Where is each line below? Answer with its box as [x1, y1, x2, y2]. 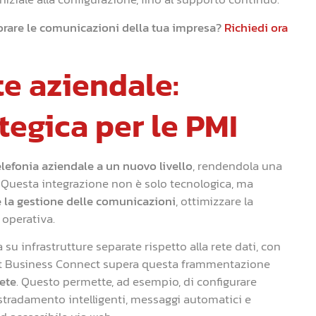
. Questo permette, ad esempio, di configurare [16, 272, 257, 291]
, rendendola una [193, 156, 282, 175]
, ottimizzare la [176, 191, 253, 210]
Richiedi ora [221, 18, 288, 37]
